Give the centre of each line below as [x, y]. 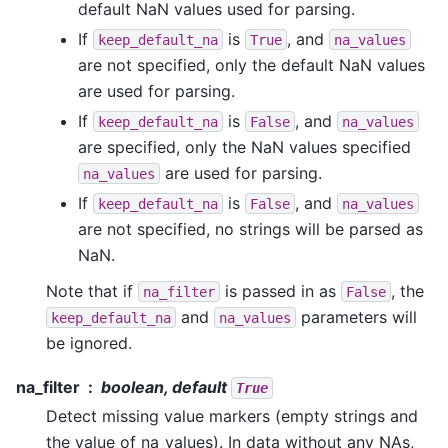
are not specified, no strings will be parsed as [250, 228]
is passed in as [280, 290]
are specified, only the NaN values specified [244, 146]
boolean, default [166, 386]
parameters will [356, 316]
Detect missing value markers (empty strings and [232, 415]
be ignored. [89, 342]
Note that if [92, 290]
